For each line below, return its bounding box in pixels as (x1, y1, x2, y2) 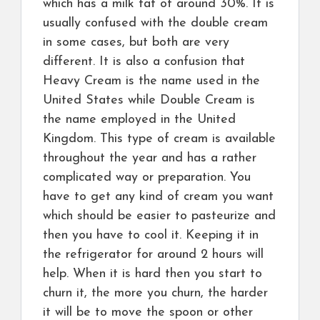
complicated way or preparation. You (43, 170, 251, 184)
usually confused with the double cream (43, 16, 268, 30)
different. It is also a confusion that (43, 54, 245, 69)
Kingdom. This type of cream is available (43, 131, 276, 146)
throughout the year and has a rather (43, 151, 256, 165)
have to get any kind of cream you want (43, 189, 274, 204)
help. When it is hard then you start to (43, 266, 262, 281)
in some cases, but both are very (43, 35, 229, 49)
